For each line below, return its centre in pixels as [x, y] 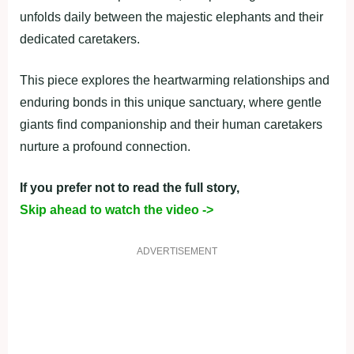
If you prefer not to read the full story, [130, 188]
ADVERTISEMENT [177, 251]
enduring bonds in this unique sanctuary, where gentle [171, 102]
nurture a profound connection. [105, 147]
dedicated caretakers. [80, 39]
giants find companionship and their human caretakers [171, 124]
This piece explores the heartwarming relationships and [175, 80]
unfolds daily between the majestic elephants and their [171, 17]
